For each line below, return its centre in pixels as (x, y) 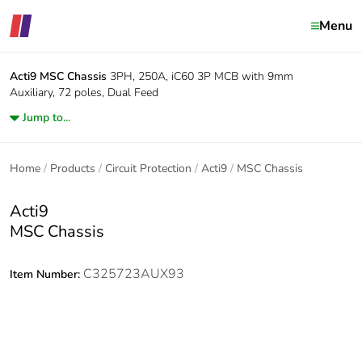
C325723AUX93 (134, 274)
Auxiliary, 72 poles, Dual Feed (84, 93)
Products (73, 168)
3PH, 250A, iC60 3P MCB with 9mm (202, 76)
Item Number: (46, 274)
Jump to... (46, 118)
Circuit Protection (148, 168)
